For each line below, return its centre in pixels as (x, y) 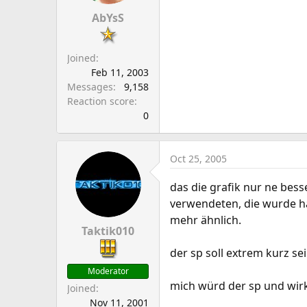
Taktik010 (108, 231)
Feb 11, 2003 (120, 72)
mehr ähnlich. (206, 220)
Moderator (108, 271)
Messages (90, 87)
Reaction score (101, 101)
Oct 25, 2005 (198, 159)
